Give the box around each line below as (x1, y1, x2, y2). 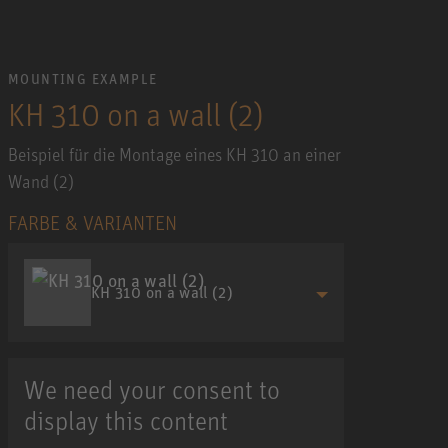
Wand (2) (8, 169, 74, 192)
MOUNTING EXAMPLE (8, 69, 158, 87)
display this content (24, 403, 228, 436)
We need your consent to (24, 372, 280, 405)
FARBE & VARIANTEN (8, 209, 177, 235)
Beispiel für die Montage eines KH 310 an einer (8, 142, 341, 165)
